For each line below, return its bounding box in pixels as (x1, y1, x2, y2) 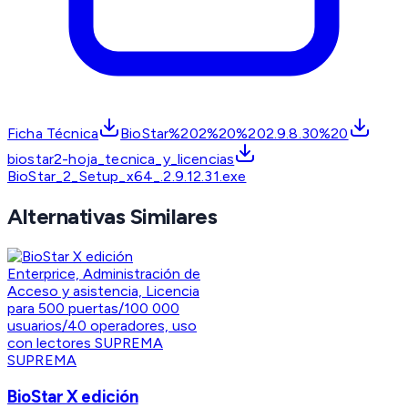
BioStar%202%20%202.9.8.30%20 (120, 125, 349, 143)
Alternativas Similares (7, 203, 218, 230)
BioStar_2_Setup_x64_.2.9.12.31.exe (7, 168, 247, 186)
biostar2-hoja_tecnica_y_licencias (7, 150, 235, 168)
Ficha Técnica (7, 125, 99, 143)
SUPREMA (7, 352, 77, 370)
